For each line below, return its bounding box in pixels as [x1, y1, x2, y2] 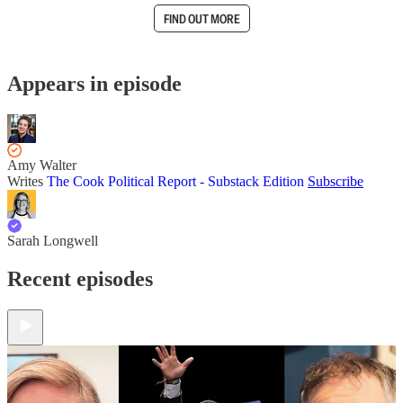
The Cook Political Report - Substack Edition [47, 173, 304, 189]
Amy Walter [7, 157, 76, 173]
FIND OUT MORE [163, 10, 240, 27]
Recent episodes [7, 266, 153, 291]
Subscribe [308, 173, 363, 189]
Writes [7, 173, 47, 189]
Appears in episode [7, 71, 182, 95]
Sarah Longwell [7, 232, 98, 248]
